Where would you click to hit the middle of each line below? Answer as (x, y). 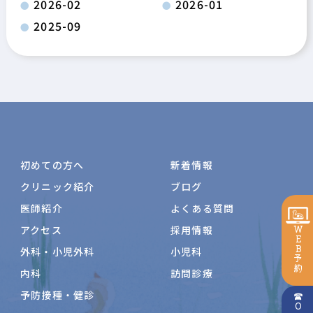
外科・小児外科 (57, 252)
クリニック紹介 (57, 187)
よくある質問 (202, 209)
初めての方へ (52, 165)
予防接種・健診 (57, 295)
